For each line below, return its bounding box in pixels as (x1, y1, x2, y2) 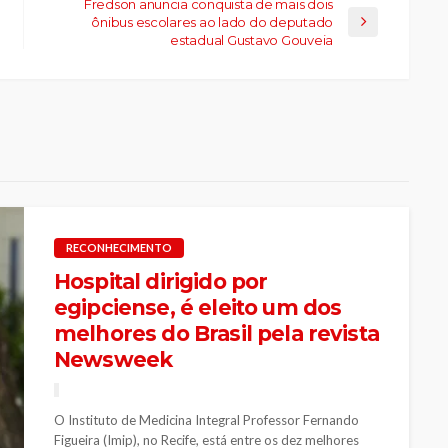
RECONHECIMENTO (66, 240, 172, 254)
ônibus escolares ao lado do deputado (91, 13, 333, 30)
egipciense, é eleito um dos (54, 294, 342, 320)
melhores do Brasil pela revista (54, 320, 379, 346)
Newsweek (54, 346, 173, 372)
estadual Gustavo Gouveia (170, 31, 333, 48)
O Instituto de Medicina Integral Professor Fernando (54, 411, 359, 428)
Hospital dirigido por (54, 268, 268, 294)
